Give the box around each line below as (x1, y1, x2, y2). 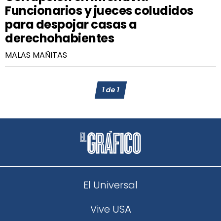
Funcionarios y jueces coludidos (5, 2, 193, 19)
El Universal (83, 178, 138, 192)
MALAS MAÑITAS (5, 49, 67, 61)
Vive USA (90, 202, 131, 216)
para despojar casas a (5, 16, 137, 33)
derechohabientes (5, 30, 114, 46)
